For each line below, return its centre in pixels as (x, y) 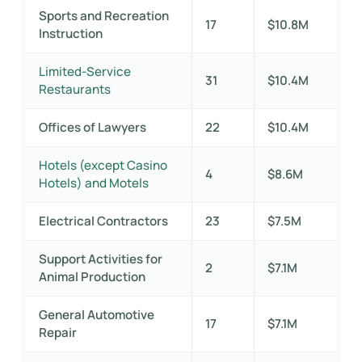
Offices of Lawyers (92, 127)
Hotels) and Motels (93, 183)
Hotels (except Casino (103, 165)
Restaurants (74, 89)
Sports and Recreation (103, 15)
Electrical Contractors (103, 221)
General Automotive (96, 314)
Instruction (70, 33)
